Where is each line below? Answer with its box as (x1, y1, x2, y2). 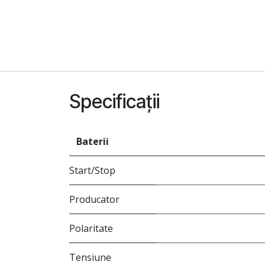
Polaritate (69, 222, 113, 235)
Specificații (69, 90, 160, 114)
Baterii (76, 135, 109, 148)
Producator (69, 193, 119, 206)
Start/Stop (69, 164, 115, 177)
